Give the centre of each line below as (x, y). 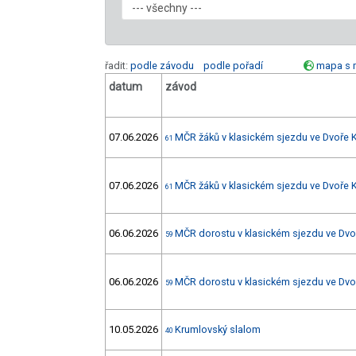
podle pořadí (233, 66)
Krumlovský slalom (218, 330)
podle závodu (162, 66)
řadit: (118, 66)
